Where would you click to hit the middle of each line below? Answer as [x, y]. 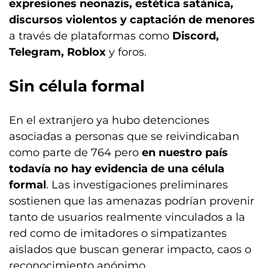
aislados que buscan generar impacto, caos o [130, 249]
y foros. [126, 52]
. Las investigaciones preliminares [137, 185]
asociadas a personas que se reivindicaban [124, 136]
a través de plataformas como [91, 36]
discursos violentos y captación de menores [132, 20]
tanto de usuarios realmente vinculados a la [127, 217]
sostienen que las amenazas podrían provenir [132, 201]
